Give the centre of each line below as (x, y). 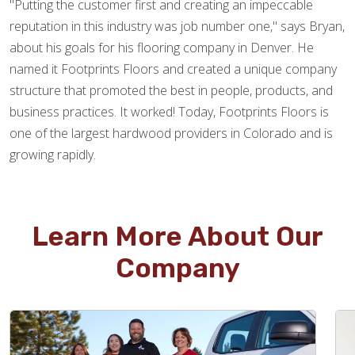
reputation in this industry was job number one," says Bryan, (177, 26)
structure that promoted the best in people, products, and (171, 90)
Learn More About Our (177, 236)
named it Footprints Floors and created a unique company (173, 69)
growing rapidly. (53, 154)
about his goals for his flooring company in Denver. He (162, 47)
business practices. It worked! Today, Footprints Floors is (169, 111)
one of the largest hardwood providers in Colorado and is (171, 133)
